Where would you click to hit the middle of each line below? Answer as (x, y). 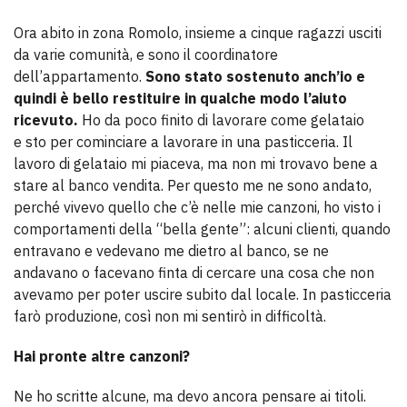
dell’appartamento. (79, 77)
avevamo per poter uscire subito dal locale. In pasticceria (203, 295)
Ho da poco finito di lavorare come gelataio (221, 120)
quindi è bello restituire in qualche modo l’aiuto (180, 99)
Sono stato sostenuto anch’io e (255, 77)
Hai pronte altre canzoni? (102, 357)
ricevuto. (46, 120)
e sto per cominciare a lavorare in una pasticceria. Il (183, 142)
